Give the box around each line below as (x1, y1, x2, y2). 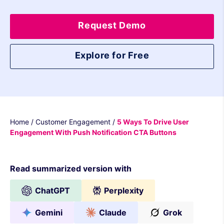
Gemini (35, 207, 62, 217)
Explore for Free (74, 50, 149, 60)
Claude (99, 207, 126, 217)
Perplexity (104, 185, 143, 195)
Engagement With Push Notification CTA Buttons (10, 128, 176, 136)
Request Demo (78, 20, 146, 30)
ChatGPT (35, 185, 70, 195)
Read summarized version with (10, 163, 131, 173)
